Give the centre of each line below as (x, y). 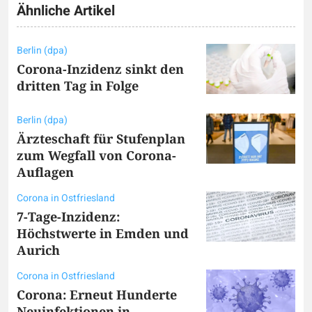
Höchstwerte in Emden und (103, 233)
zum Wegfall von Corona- (96, 155)
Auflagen (45, 172)
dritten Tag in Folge (78, 85)
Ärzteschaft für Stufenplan (101, 138)
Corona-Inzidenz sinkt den (100, 69)
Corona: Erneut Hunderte (97, 294)
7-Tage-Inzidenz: (68, 216)
